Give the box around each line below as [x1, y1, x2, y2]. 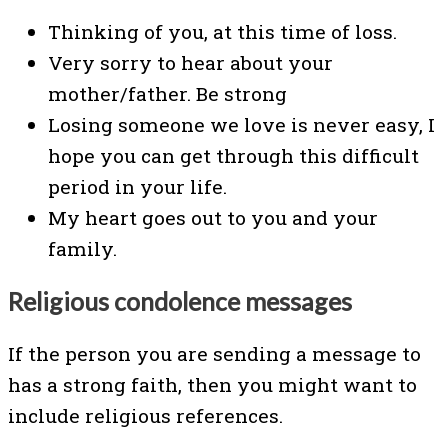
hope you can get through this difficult [48, 143, 419, 169]
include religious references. [8, 402, 283, 428]
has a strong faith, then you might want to [8, 371, 417, 397]
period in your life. [48, 174, 227, 200]
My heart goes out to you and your [48, 205, 378, 231]
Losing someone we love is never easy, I [48, 112, 435, 138]
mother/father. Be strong [48, 81, 287, 107]
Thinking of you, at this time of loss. [48, 19, 397, 45]
